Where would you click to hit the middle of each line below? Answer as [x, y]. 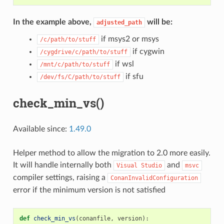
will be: [158, 22]
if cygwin [147, 52]
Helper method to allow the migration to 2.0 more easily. [111, 153]
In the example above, [53, 22]
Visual [127, 166]
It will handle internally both [63, 165]
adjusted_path [119, 23]
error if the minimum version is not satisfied [89, 190]
